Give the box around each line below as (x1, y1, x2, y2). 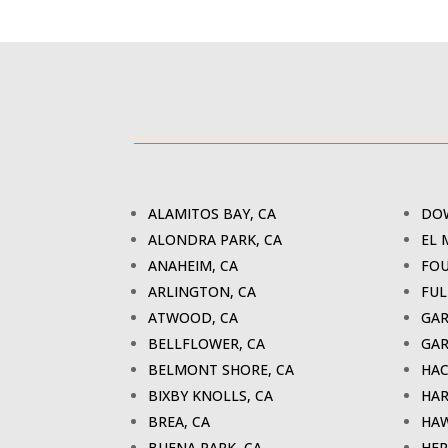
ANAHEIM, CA (148, 256, 239, 276)
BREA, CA (148, 412, 211, 432)
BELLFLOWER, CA (148, 334, 266, 354)
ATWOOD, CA (148, 308, 239, 328)
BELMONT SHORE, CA (148, 360, 295, 380)
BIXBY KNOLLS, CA (148, 386, 274, 406)
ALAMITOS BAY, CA (148, 204, 277, 224)
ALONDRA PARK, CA (148, 230, 283, 250)
